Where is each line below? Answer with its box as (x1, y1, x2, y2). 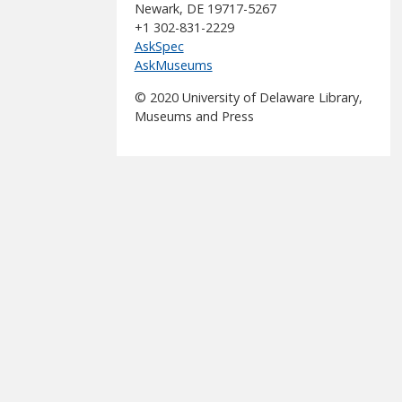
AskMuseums (134, 57, 213, 74)
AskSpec (134, 38, 184, 56)
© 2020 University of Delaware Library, (134, 88, 363, 106)
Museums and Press (134, 107, 254, 125)
